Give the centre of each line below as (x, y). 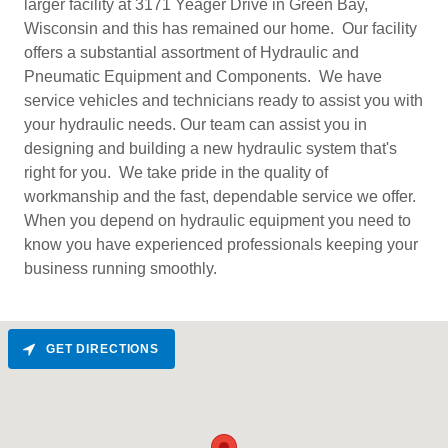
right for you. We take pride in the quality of (176, 172)
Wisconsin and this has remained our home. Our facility (220, 28)
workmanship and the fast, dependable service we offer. (222, 196)
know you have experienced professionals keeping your (221, 244)
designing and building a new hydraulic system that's (210, 148)
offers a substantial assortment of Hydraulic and (191, 52)
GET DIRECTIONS (102, 348)
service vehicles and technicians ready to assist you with (223, 100)
